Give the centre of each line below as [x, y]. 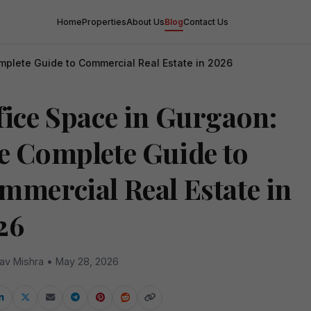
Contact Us [206, 22]
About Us [145, 22]
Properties [104, 22]
